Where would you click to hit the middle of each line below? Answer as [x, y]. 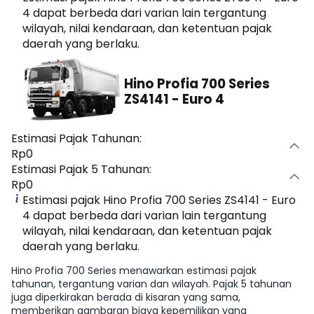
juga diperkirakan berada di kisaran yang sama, [126, 298]
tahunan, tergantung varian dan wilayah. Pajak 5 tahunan [151, 284]
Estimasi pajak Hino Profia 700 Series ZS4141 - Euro [159, 200]
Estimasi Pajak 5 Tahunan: [81, 170]
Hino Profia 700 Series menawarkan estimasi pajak [134, 271]
